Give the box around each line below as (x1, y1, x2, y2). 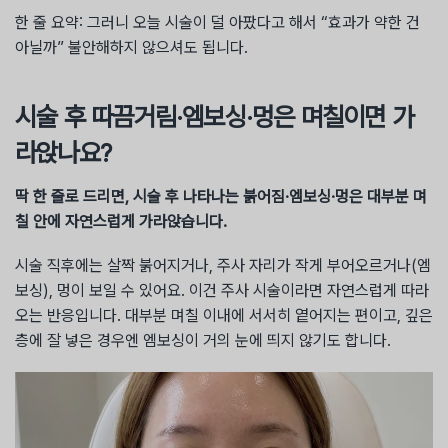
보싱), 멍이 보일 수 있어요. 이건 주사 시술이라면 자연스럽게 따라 (15, 281, 429, 301)
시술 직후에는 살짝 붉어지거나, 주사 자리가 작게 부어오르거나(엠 (15, 256, 431, 276)
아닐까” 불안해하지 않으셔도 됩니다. (15, 38, 248, 58)
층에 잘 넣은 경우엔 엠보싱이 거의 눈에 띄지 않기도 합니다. (15, 331, 391, 351)
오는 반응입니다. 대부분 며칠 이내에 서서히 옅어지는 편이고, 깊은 (15, 306, 433, 326)
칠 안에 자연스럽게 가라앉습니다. (15, 212, 227, 232)
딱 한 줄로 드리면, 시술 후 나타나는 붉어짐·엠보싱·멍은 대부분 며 (15, 187, 427, 207)
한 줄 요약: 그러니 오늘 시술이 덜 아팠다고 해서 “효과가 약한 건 (15, 13, 420, 33)
